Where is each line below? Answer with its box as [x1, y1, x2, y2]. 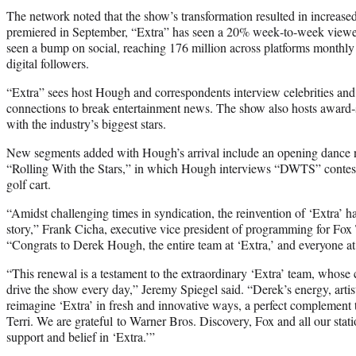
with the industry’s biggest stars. [6, 114, 166, 132]
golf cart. [6, 175, 51, 192]
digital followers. [6, 54, 89, 72]
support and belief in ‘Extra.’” [6, 327, 155, 345]
